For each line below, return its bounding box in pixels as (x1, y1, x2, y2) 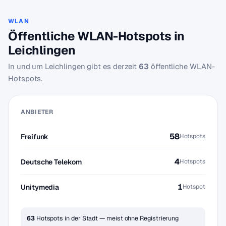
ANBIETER (21, 108, 53, 116)
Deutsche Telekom (21, 157, 82, 166)
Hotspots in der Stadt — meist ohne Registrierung (34, 214, 179, 222)
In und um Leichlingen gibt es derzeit (8, 62, 139, 71)
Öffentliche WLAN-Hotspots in (8, 28, 185, 44)
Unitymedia (21, 182, 60, 192)
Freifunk (21, 132, 49, 141)
